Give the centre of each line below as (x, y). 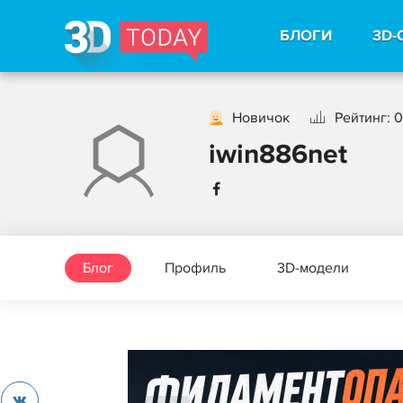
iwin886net (278, 155)
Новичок (261, 118)
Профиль (195, 268)
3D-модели (313, 268)
